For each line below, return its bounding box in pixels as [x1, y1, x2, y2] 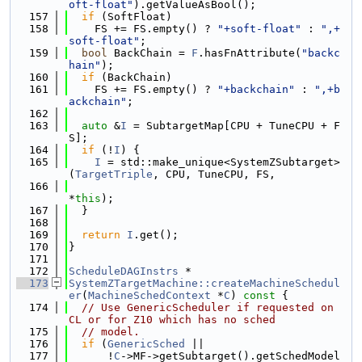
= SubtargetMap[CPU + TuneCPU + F [127, 120, 340, 132]
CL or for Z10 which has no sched [69, 314, 276, 326]
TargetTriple [75, 168, 153, 180]
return [82, 229, 120, 241]
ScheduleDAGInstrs [69, 265, 179, 277]
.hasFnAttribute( [198, 47, 301, 59]
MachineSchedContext [88, 289, 211, 301]
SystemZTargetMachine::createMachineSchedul [69, 277, 340, 289]
